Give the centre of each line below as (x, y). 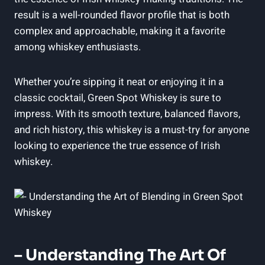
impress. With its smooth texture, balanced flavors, (127, 114)
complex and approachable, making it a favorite (120, 31)
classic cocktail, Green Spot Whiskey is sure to (118, 98)
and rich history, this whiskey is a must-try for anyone (132, 130)
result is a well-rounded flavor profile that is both (122, 15)
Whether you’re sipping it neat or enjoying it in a (119, 82)
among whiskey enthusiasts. (77, 47)
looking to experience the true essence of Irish (117, 146)
